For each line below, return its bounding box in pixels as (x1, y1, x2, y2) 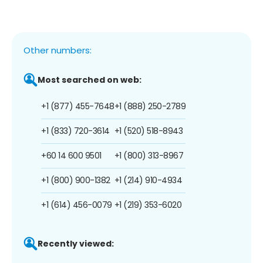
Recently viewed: (38, 237, 114, 249)
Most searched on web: (38, 73, 141, 86)
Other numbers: (23, 43, 92, 56)
